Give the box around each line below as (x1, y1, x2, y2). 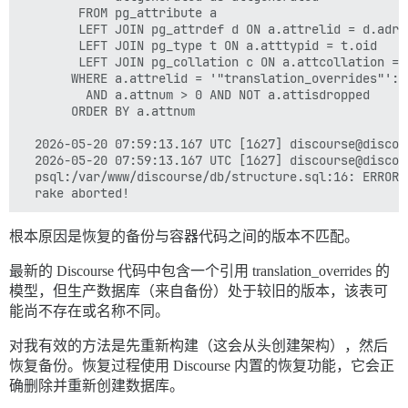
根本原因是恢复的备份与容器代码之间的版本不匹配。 (9, 229, 359, 244)
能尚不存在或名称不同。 (9, 303, 169, 319)
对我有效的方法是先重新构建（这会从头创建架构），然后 (9, 338, 388, 353)
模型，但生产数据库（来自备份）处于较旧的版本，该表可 (9, 283, 388, 299)
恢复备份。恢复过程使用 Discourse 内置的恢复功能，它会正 (9, 358, 394, 373)
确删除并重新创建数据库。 (9, 378, 184, 393)
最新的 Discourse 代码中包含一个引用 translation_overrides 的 (9, 263, 390, 279)
